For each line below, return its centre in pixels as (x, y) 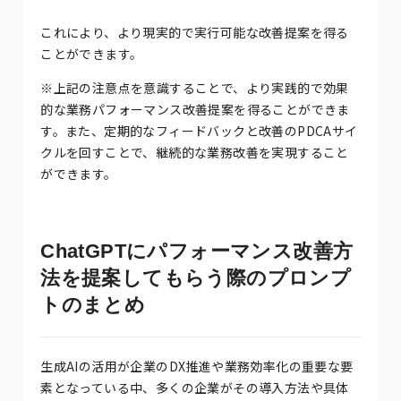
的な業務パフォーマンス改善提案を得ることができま (195, 109)
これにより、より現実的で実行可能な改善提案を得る (195, 32)
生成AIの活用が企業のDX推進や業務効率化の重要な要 (197, 366)
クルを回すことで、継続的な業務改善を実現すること (195, 152)
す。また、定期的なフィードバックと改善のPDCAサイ (199, 130)
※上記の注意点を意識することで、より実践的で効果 (195, 87)
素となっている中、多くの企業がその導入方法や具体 (195, 387)
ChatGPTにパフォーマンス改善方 (197, 251)
